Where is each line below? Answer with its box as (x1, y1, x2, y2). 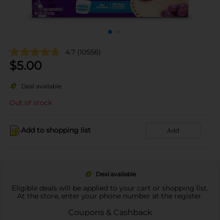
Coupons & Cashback (68, 207, 152, 217)
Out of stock (9, 98, 52, 107)
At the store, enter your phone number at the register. (17, 191, 203, 200)
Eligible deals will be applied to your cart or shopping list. (12, 183, 208, 192)
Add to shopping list (21, 126, 91, 135)
